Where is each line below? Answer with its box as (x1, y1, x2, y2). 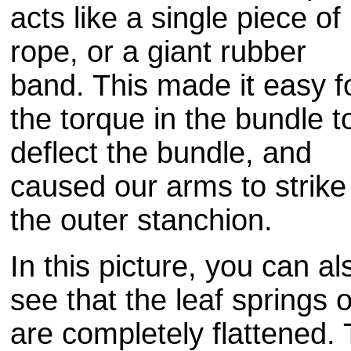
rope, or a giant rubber (10, 35, 306, 68)
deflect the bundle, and (10, 136, 312, 169)
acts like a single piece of (10, 2, 341, 34)
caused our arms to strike (10, 170, 346, 203)
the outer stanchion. (10, 204, 273, 237)
